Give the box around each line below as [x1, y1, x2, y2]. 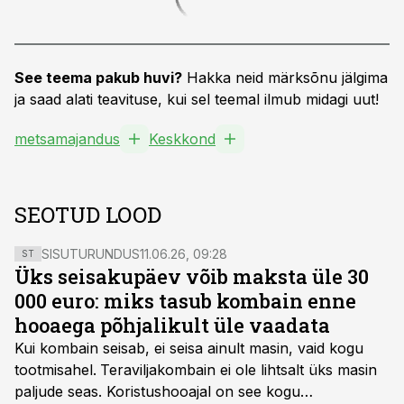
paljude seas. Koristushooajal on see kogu [14, 382, 300, 400]
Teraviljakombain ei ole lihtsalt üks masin [100, 361, 377, 379]
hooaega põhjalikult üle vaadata [14, 312, 330, 338]
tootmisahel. [14, 361, 96, 379]
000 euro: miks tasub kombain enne [14, 288, 356, 314]
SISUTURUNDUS [41, 246, 140, 262]
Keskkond [149, 130, 216, 148]
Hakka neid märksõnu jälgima [182, 69, 388, 87]
